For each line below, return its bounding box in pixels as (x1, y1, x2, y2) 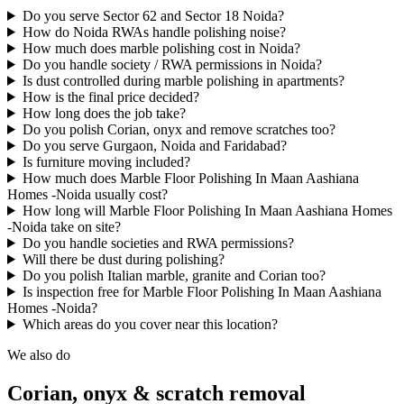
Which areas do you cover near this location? (22, 316, 278, 332)
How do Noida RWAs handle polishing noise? (22, 23, 286, 40)
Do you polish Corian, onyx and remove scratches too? (22, 121, 335, 137)
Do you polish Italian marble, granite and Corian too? (22, 267, 326, 283)
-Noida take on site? (7, 218, 121, 234)
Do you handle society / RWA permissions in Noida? (22, 56, 322, 72)
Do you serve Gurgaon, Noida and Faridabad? (22, 137, 287, 153)
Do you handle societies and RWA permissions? (22, 234, 294, 251)
